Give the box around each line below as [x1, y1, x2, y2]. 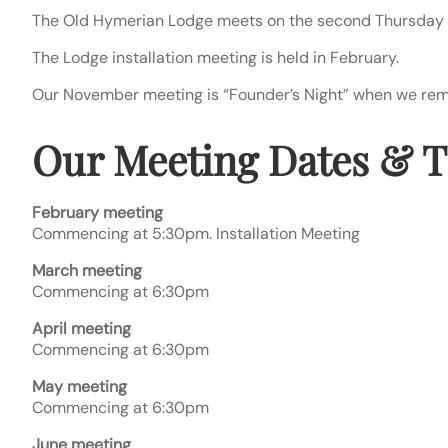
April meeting [32, 318, 131, 340]
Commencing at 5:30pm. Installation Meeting [32, 223, 360, 245]
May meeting [32, 376, 127, 398]
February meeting [32, 202, 163, 224]
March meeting [32, 260, 142, 282]
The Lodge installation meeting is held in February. [32, 47, 399, 69]
